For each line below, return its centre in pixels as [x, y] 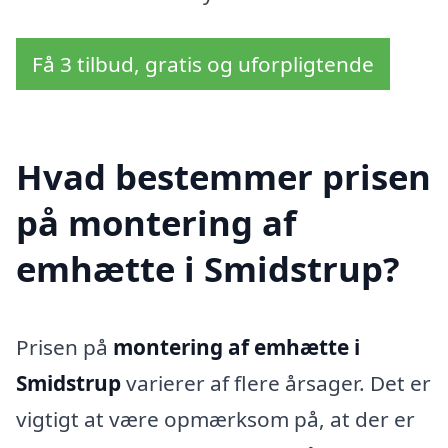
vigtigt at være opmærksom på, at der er [215, 419]
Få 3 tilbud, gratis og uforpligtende [203, 63]
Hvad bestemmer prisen [223, 177]
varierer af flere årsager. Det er [276, 383]
